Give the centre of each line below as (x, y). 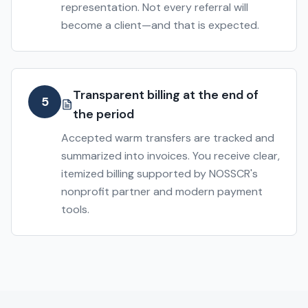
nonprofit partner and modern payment (162, 191)
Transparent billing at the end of (165, 95)
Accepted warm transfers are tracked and (168, 138)
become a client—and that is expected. (160, 25)
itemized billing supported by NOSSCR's (159, 174)
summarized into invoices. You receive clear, (170, 156)
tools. (75, 209)
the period (103, 114)
